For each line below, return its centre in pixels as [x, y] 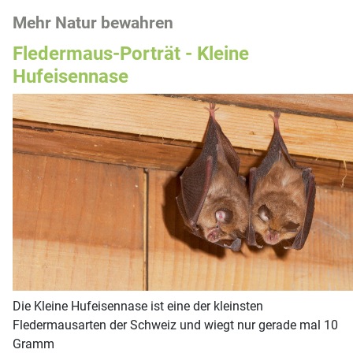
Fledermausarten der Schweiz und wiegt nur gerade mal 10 [175, 325]
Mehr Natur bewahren [93, 23]
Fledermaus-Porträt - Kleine [131, 54]
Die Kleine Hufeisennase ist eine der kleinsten [138, 307]
